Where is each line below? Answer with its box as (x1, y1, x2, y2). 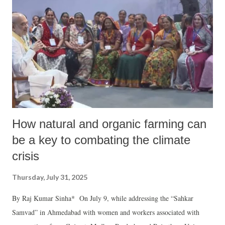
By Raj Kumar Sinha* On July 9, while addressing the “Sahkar (12, 193, 193, 203)
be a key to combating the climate (12, 133, 190, 147)
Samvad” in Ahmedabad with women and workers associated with (12, 207, 199, 217)
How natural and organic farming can (12, 117, 206, 131)
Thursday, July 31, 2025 (12, 173, 87, 182)
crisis (12, 149, 39, 163)
